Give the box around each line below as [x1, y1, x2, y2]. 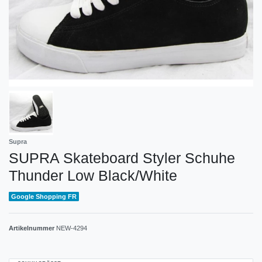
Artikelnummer [9, 224, 56, 232]
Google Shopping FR [11, 193, 77, 201]
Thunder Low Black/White [9, 167, 177, 184]
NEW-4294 [56, 224, 87, 232]
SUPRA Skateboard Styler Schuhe [9, 149, 235, 166]
